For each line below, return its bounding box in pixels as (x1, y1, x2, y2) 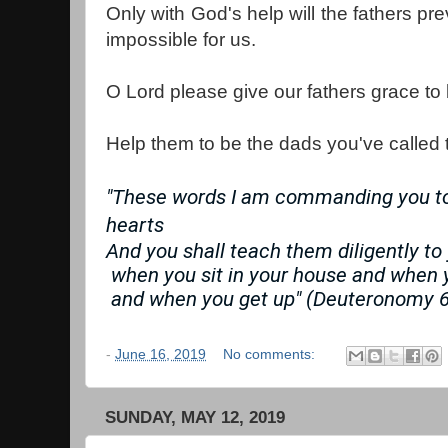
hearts (106, 212, 164, 237)
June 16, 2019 (115, 347, 206, 363)
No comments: (223, 347, 320, 363)
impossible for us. (106, 28, 256, 50)
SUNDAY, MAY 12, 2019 (105, 408, 285, 428)
